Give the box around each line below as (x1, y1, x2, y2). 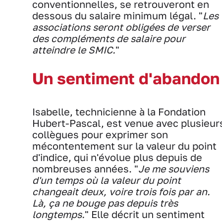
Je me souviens (138, 163, 209, 174)
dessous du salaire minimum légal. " (32, 9, 203, 21)
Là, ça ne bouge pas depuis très (32, 197, 178, 209)
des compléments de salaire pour (32, 32, 185, 44)
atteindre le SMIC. (32, 44, 115, 55)
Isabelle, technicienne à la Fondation (32, 106, 206, 117)
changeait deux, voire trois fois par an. (32, 185, 210, 197)
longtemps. (32, 208, 85, 220)
